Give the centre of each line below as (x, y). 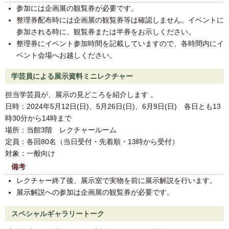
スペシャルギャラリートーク (58, 213)
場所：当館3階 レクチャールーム (61, 130)
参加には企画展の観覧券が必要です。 (77, 8)
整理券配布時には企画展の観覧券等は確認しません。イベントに (120, 20)
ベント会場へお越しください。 (66, 55)
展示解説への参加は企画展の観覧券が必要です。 (95, 192)
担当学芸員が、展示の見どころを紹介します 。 (81, 95)
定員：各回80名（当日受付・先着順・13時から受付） (92, 142)
